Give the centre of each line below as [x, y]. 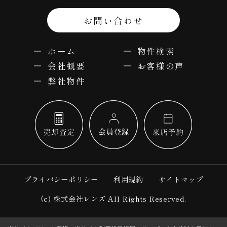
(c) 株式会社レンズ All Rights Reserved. [113, 198]
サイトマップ [181, 179]
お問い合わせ [113, 20]
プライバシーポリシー [61, 179]
